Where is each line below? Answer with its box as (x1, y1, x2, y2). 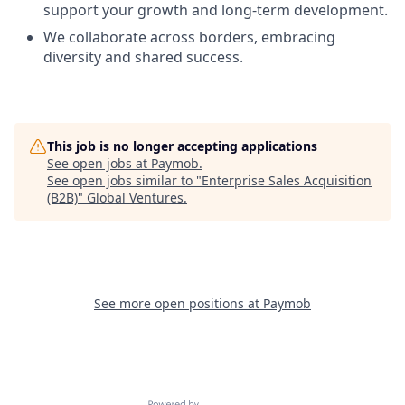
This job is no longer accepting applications (47, 137, 317, 155)
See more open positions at (94, 295, 263, 312)
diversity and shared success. (43, 47, 243, 67)
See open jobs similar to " (47, 172, 202, 189)
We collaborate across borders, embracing (43, 27, 335, 47)
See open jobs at (47, 155, 151, 172)
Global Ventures (87, 189, 184, 206)
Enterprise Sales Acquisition (202, 172, 372, 189)
